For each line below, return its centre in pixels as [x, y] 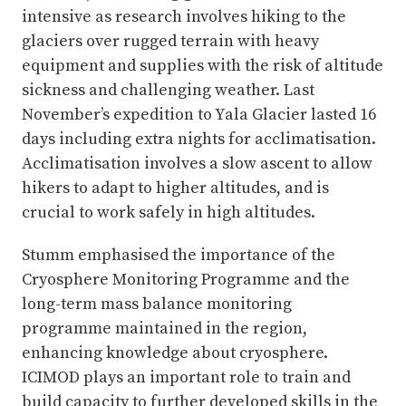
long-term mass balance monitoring [157, 304]
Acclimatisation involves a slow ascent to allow [197, 164]
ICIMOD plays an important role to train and [186, 378]
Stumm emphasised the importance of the [179, 256]
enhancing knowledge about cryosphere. [175, 353]
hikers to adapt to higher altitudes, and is [175, 188]
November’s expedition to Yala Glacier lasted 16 [199, 115]
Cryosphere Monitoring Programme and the [186, 280]
